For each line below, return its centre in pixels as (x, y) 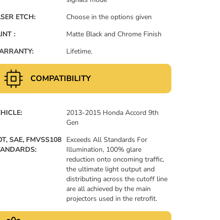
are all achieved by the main (109, 189)
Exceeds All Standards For (107, 139)
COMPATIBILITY (61, 78)
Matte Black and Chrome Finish (114, 34)
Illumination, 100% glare (104, 149)
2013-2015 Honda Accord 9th (113, 112)
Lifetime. (80, 51)
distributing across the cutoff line (117, 179)
